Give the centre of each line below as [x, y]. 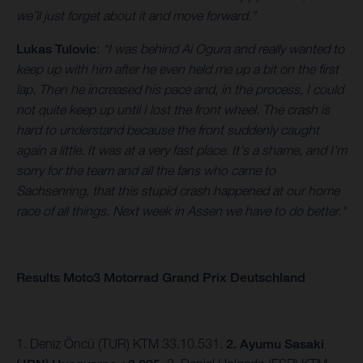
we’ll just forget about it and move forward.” [136, 16]
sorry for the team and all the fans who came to [146, 171]
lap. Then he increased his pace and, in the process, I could [180, 90]
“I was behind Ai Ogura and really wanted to [224, 49]
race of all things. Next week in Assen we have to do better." [181, 211]
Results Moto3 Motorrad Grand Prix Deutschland [161, 278]
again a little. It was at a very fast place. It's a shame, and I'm [181, 150]
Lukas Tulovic [56, 49]
